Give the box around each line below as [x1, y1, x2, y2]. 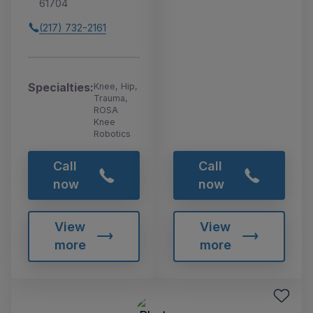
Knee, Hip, [94, 80, 138, 92]
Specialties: [28, 80, 94, 94]
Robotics [94, 128, 131, 139]
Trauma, [94, 92, 128, 103]
